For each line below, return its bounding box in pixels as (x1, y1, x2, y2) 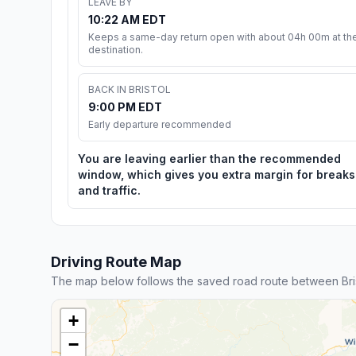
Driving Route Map (51, 253, 181, 270)
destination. (88, 43, 143, 56)
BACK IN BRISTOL (88, 83, 171, 95)
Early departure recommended (88, 118, 231, 130)
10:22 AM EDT (88, 12, 166, 26)
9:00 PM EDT (88, 99, 162, 114)
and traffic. (78, 183, 141, 197)
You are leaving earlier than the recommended (78, 151, 341, 165)
